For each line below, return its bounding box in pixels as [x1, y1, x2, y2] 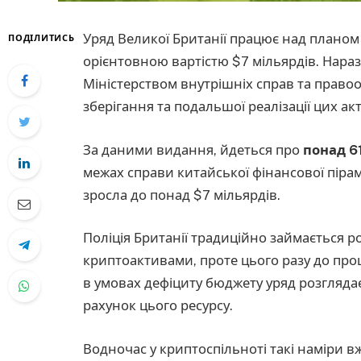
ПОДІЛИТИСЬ [8, 33, 75, 43]
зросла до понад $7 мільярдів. [83, 186, 280, 203]
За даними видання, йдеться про [83, 141, 303, 158]
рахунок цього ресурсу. [83, 297, 233, 314]
